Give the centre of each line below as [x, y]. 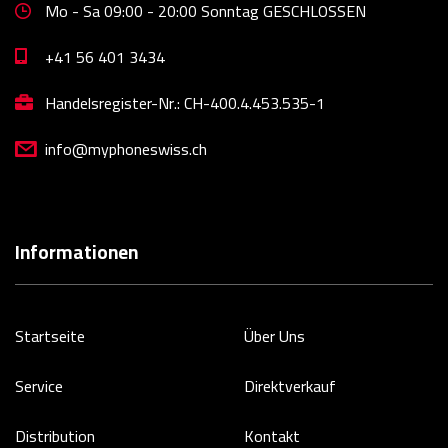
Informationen [76, 251]
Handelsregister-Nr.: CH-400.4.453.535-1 [185, 102]
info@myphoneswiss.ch [126, 148]
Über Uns [274, 335]
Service [39, 385]
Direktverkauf [290, 385]
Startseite [50, 335]
